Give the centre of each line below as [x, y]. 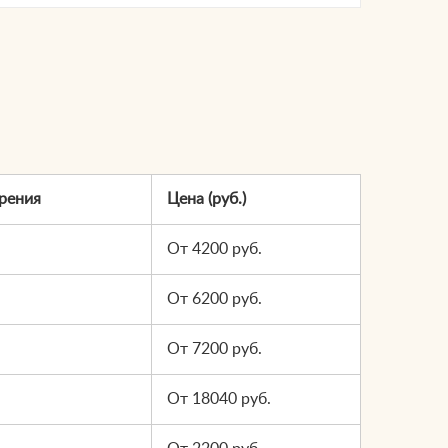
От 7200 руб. [214, 348]
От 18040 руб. [219, 398]
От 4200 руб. [214, 248]
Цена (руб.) [206, 198]
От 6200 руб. [214, 298]
